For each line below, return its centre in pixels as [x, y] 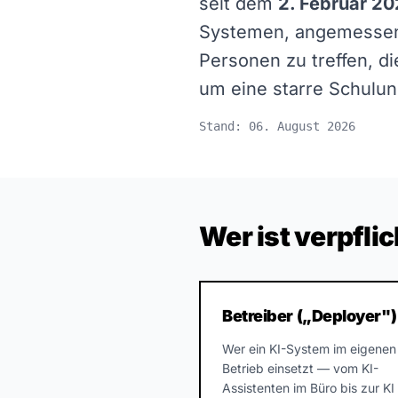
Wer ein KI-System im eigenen [309, 349]
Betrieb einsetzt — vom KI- [300, 368]
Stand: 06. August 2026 [277, 126]
